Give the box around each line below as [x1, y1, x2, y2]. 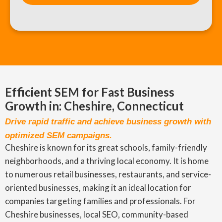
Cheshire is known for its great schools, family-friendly [5, 142, 207, 153]
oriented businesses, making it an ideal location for [5, 182, 191, 193]
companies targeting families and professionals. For [5, 196, 196, 206]
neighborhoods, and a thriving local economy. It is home [5, 156, 209, 166]
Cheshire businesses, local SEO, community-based [5, 209, 188, 220]
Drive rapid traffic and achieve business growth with [5, 117, 211, 126]
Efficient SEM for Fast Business [5, 85, 174, 99]
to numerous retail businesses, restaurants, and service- [5, 169, 211, 179]
